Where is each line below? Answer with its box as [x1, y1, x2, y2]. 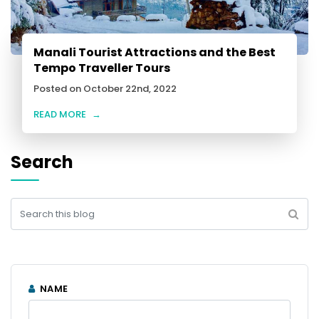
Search [11, 150, 73, 174]
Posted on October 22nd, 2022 [33, 82, 177, 96]
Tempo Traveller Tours [33, 60, 170, 77]
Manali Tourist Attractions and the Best [33, 44, 276, 61]
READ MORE [33, 108, 86, 122]
